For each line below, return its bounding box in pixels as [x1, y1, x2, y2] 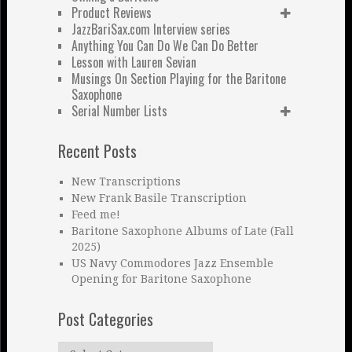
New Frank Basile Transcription [71, 192, 247, 205]
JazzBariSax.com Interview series [71, 20, 230, 39]
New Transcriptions [71, 175, 181, 189]
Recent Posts [57, 139, 137, 163]
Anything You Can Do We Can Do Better [71, 36, 258, 56]
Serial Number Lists [71, 101, 167, 121]
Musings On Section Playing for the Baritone [71, 69, 286, 89]
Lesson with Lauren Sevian [71, 53, 196, 72]
